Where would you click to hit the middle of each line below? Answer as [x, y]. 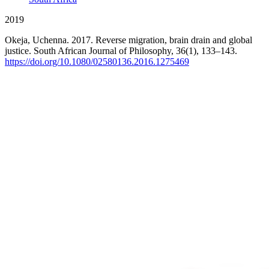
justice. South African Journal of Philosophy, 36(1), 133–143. [121, 51]
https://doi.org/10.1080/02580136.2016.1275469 [97, 62]
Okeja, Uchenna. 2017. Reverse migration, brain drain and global [128, 40]
